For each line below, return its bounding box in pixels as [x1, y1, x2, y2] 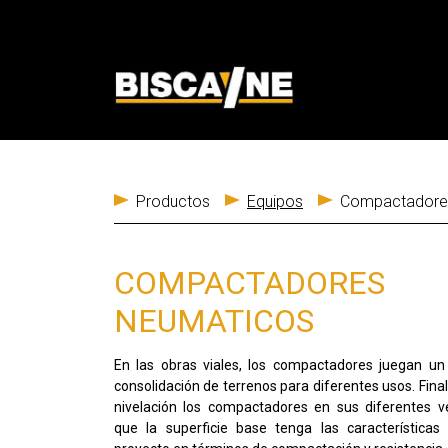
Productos [136, 191, 210, 211]
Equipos [247, 191, 303, 211]
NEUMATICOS [114, 301, 314, 340]
